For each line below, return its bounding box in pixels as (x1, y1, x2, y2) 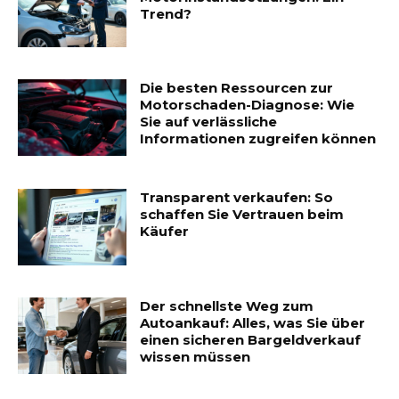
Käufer (140, 223, 190, 240)
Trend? (140, 4, 192, 22)
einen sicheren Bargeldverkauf (140, 331, 362, 349)
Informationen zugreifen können (140, 130, 377, 148)
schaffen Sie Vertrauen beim (140, 206, 345, 224)
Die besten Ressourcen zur (140, 79, 334, 97)
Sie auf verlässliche (140, 113, 278, 131)
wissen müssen (140, 348, 251, 366)
